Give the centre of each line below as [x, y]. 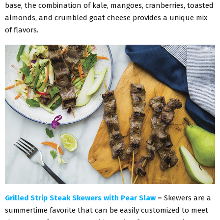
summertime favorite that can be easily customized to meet [107, 210]
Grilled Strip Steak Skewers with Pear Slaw [80, 198]
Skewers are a [188, 198]
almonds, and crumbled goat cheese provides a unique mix [106, 17]
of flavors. [22, 30]
